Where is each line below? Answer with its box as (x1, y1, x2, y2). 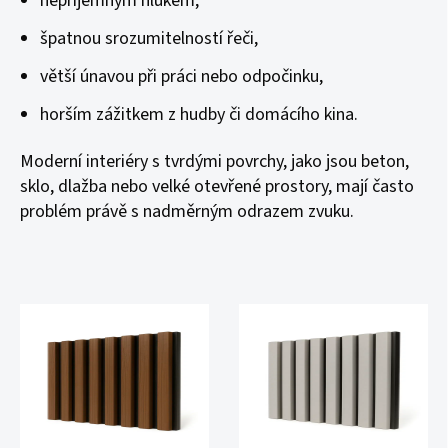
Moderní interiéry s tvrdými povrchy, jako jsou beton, (20, 149, 409, 174)
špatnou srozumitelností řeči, (40, 26, 258, 51)
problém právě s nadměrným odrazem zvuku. (20, 199, 354, 224)
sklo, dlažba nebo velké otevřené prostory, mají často (20, 174, 414, 199)
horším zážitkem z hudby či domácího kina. (40, 102, 358, 127)
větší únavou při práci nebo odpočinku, (40, 64, 323, 89)
